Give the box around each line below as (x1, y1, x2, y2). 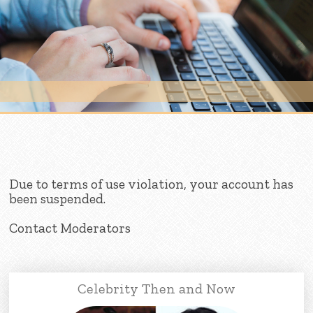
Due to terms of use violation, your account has (9, 175, 294, 192)
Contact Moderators (9, 219, 131, 236)
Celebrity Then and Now (78, 279, 235, 297)
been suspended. (9, 190, 106, 207)
